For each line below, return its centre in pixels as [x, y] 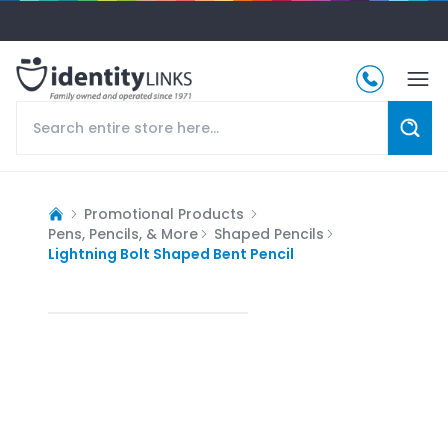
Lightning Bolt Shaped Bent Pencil [171, 253]
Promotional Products [164, 213]
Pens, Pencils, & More [123, 233]
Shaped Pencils [269, 233]
